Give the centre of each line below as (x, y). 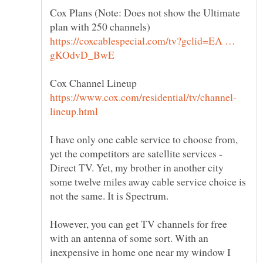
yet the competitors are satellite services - (136, 153)
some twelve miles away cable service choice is (148, 181)
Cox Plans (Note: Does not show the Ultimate (145, 12)
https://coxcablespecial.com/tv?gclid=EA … (143, 40)
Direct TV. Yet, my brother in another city (137, 167)
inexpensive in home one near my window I (140, 252)
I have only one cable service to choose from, (144, 139)
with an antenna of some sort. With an (129, 237)
